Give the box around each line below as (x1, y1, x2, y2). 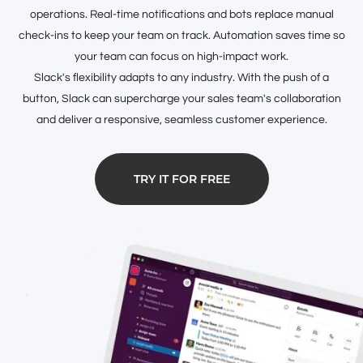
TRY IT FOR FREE (133, 171, 230, 186)
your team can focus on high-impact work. (75, 50, 288, 62)
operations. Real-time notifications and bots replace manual (29, 8, 334, 20)
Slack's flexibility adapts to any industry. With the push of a (34, 71, 329, 83)
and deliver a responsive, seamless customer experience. (36, 113, 327, 126)
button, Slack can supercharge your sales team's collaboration (22, 92, 341, 105)
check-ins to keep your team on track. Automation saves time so (18, 29, 345, 41)
